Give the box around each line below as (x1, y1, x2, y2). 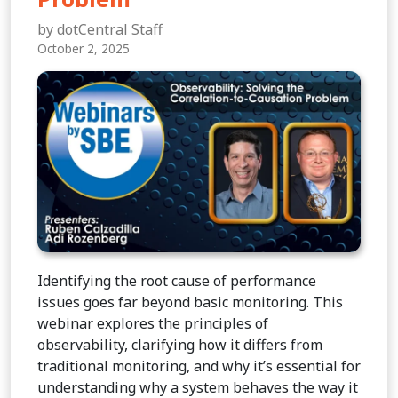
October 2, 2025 (37, 39, 130, 57)
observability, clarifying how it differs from (37, 335, 322, 355)
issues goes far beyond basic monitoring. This (37, 292, 343, 313)
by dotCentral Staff (37, 19, 163, 39)
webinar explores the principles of (37, 314, 268, 334)
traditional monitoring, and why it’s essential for (37, 356, 361, 377)
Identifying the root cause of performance (37, 271, 316, 291)
